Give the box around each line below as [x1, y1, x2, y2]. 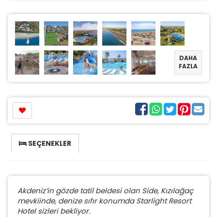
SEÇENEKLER [27, 138, 71, 148]
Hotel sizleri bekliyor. [17, 205, 90, 216]
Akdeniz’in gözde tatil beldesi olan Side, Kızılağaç [17, 185, 193, 196]
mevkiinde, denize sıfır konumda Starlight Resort [17, 195, 191, 206]
